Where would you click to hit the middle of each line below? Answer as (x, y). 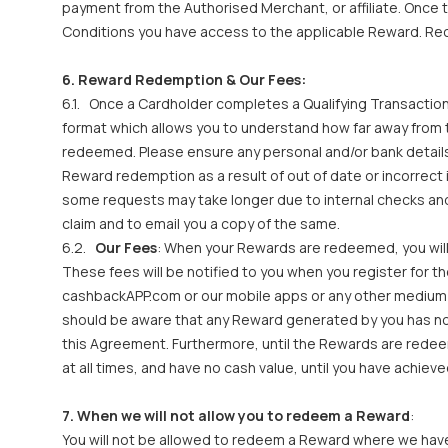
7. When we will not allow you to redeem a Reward (236, 415)
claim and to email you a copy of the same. (201, 223)
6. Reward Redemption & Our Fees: (184, 79)
